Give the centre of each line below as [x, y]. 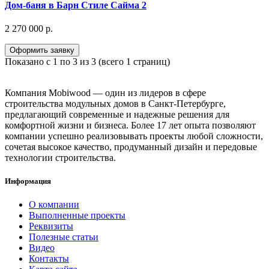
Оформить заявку [42, 50]
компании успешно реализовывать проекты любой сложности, [134, 136]
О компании [54, 205]
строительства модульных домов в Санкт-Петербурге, [115, 103]
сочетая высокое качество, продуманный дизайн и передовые [131, 147]
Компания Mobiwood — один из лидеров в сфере [105, 92]
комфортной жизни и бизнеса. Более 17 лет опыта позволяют [130, 125]
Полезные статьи [64, 237]
